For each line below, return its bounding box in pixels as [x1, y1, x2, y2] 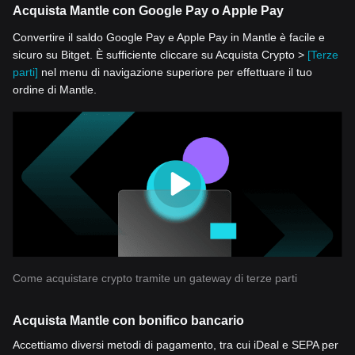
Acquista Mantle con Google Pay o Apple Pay [13, 4, 284, 18]
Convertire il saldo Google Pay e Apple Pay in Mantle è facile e [13, 31, 325, 44]
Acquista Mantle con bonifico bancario [13, 314, 244, 328]
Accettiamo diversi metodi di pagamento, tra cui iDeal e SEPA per [13, 338, 338, 352]
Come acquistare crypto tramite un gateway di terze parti [13, 272, 297, 285]
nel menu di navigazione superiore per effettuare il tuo [38, 66, 312, 79]
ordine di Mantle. [13, 83, 97, 97]
